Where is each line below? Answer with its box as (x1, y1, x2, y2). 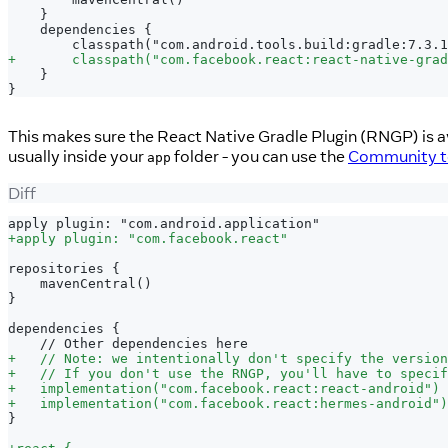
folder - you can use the (171, 146, 348, 167)
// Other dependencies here (16, 335, 248, 351)
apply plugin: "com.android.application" (8, 215, 320, 231)
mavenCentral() (16, 275, 152, 291)
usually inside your (8, 146, 147, 167)
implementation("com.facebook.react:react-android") (16, 380, 440, 396)
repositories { (8, 260, 120, 276)
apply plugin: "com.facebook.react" (16, 230, 288, 246)
